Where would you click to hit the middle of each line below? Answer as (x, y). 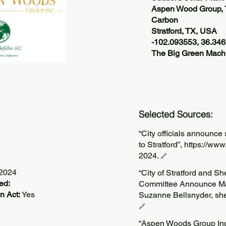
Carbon (165, 20)
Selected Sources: (176, 114)
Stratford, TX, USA (184, 31)
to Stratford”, (161, 145)
